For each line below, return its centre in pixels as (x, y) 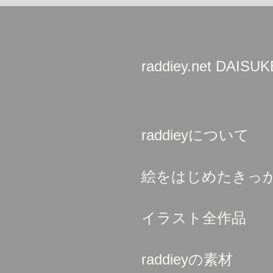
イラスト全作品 (194, 218)
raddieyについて (195, 135)
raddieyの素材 (187, 259)
